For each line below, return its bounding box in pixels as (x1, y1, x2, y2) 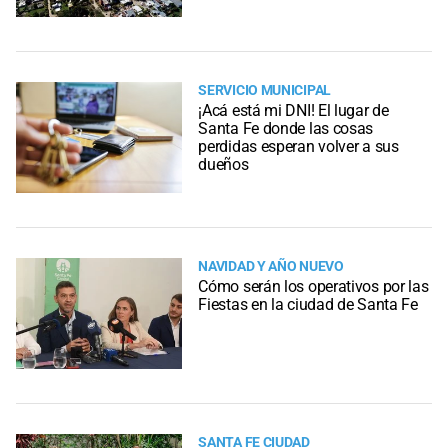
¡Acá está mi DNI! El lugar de (198, 100, 389, 120)
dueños (198, 154, 249, 174)
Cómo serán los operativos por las (198, 276, 429, 296)
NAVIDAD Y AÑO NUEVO (198, 257, 344, 275)
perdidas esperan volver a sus (198, 136, 399, 156)
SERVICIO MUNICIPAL (198, 81, 331, 99)
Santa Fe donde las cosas (198, 118, 374, 138)
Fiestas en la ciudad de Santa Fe (198, 294, 418, 314)
